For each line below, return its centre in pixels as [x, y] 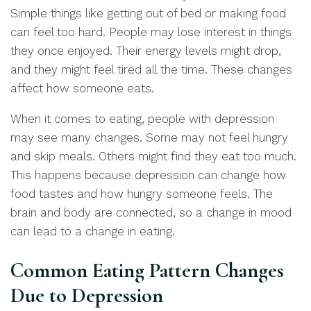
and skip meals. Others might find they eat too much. [153, 156]
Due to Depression [87, 295]
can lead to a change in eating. [93, 231]
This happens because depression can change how [148, 175]
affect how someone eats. [82, 88]
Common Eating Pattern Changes [147, 270]
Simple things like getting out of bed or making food [148, 13]
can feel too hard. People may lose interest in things [151, 32]
